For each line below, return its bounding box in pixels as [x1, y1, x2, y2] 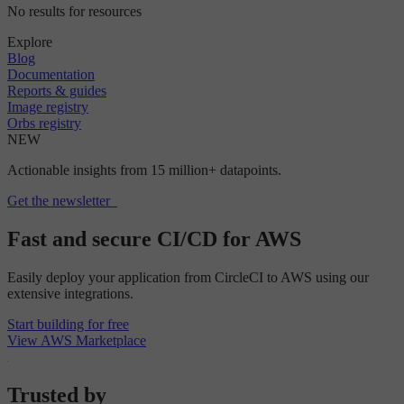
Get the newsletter [7, 193, 110, 209]
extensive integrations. [7, 286, 133, 301]
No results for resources [7, 4, 142, 20]
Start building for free [7, 317, 129, 332]
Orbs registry [7, 115, 81, 132]
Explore [7, 34, 52, 50]
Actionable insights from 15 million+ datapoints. [7, 162, 281, 179]
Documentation [7, 67, 95, 83]
